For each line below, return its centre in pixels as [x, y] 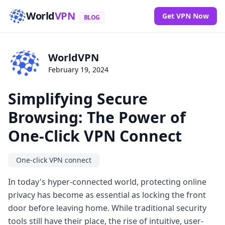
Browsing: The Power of [97, 117]
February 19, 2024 [78, 70]
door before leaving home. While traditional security [107, 208]
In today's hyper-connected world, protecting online [107, 182]
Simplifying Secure [78, 98]
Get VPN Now [186, 16]
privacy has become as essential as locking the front [107, 195]
